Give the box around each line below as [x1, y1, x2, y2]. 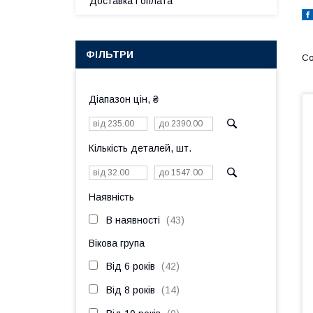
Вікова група [89, 238, 145, 249]
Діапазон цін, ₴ [89, 94, 159, 105]
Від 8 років [106, 284, 155, 296]
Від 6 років [106, 261, 155, 272]
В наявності [106, 214, 160, 226]
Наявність [89, 191, 134, 203]
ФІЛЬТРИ [86, 49, 133, 60]
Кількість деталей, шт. [89, 143, 191, 154]
